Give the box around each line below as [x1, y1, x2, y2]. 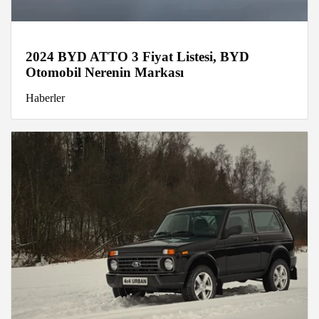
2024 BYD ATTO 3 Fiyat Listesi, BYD [26, 48, 249, 64]
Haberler [26, 91, 65, 104]
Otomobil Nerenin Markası [26, 64, 184, 80]
